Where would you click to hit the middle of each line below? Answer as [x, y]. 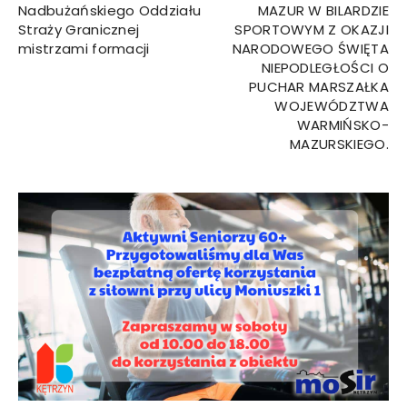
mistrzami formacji [84, 49]
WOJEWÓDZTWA [332, 106]
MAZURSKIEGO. [339, 144]
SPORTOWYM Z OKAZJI [312, 30]
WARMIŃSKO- [342, 125]
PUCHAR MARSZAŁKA [318, 87]
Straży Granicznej [79, 30]
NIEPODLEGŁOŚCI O [325, 68]
